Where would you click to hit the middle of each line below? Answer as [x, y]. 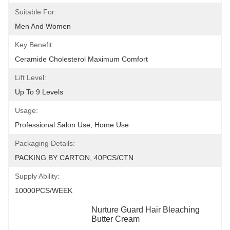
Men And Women [43, 26]
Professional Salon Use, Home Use [72, 125]
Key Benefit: [34, 45]
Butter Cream [116, 219]
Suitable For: [36, 12]
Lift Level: [31, 78]
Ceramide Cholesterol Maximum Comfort [81, 59]
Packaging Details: [45, 143]
